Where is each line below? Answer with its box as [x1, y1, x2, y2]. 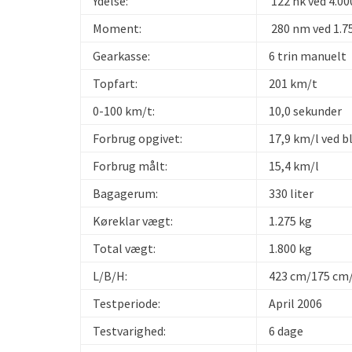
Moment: [93, 20, 141, 36]
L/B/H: [93, 268, 127, 284]
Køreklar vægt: [93, 213, 173, 229]
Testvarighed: [93, 323, 166, 339]
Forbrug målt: [93, 158, 167, 174]
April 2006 [269, 295, 322, 311]
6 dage [269, 323, 303, 339]
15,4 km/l [269, 158, 319, 174]
